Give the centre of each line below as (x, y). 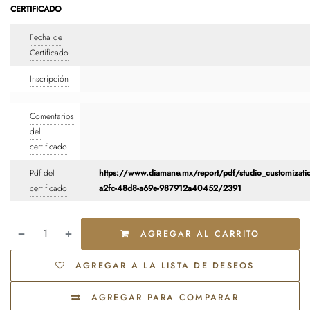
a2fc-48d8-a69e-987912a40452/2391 (170, 188)
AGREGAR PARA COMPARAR (165, 298)
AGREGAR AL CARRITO (198, 234)
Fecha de (46, 37)
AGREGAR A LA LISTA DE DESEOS (165, 265)
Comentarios (52, 116)
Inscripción (49, 79)
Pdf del (42, 173)
